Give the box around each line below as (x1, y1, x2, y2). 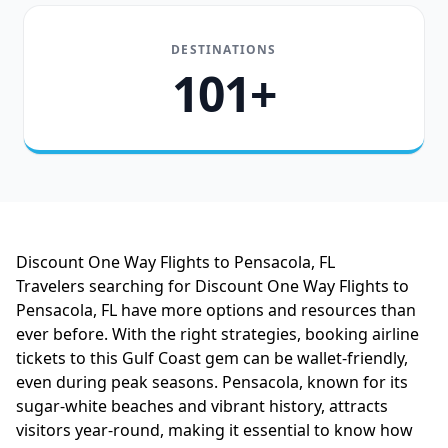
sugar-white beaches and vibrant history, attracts (16, 395, 388, 417)
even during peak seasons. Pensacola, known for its (16, 371, 408, 393)
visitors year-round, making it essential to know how (16, 419, 413, 441)
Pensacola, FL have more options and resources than (16, 299, 416, 321)
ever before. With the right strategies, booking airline (16, 323, 419, 345)
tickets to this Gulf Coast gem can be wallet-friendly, (16, 347, 408, 369)
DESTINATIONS (171, 41, 277, 58)
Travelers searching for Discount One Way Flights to (16, 275, 409, 297)
